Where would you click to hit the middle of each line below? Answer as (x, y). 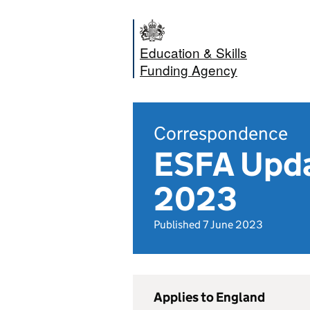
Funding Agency (189, 70)
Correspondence (221, 133)
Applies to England (209, 297)
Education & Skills (193, 52)
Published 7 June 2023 (208, 225)
